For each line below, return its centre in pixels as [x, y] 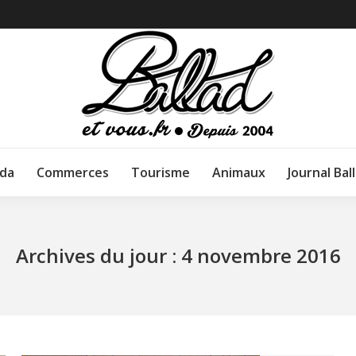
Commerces [73, 172]
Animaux [239, 172]
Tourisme [161, 172]
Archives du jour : [98, 255]
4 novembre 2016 [261, 255]
